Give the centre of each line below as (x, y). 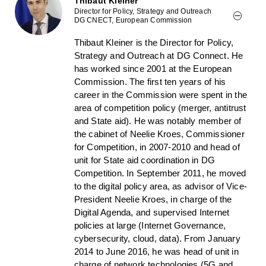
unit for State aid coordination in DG (144, 160)
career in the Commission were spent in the (160, 94)
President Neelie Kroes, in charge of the (153, 199)
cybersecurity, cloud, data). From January (157, 238)
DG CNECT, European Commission (133, 20)
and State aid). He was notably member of (158, 121)
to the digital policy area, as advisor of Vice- (160, 186)
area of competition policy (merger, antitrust (160, 107)
